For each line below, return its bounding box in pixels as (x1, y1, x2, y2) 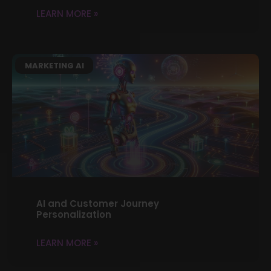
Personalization (36, 207, 111, 221)
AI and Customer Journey (36, 197, 159, 210)
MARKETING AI (24, 59, 84, 71)
